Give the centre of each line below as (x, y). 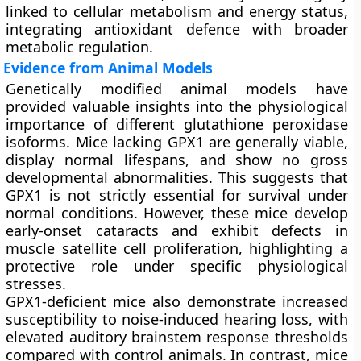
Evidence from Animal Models (108, 68)
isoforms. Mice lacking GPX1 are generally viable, (177, 142)
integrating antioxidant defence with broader (177, 29)
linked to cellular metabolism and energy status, (177, 11)
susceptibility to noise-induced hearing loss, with (177, 319)
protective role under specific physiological (177, 266)
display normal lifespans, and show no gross (177, 160)
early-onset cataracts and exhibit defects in (177, 230)
